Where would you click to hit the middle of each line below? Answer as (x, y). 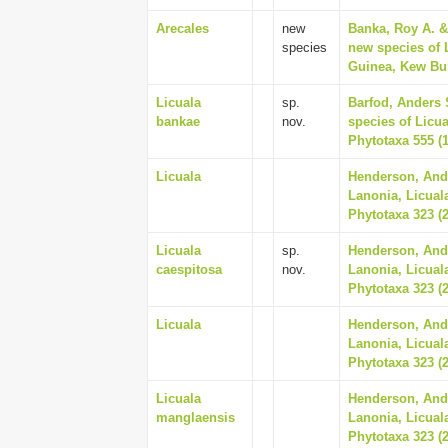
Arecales (182, 28)
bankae (178, 121)
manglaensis (195, 417)
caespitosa (189, 269)
